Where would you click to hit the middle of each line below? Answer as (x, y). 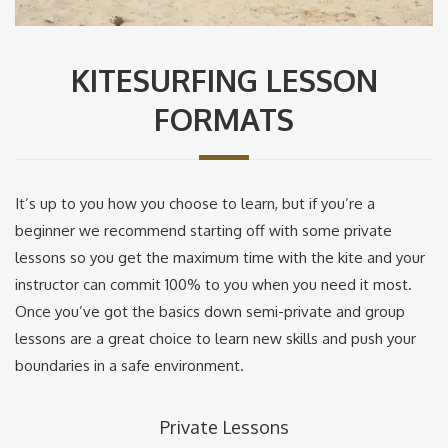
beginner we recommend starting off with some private (203, 230)
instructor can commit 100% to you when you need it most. (213, 284)
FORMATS (224, 118)
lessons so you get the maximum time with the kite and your (220, 257)
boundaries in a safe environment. (129, 365)
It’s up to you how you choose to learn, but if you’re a (195, 203)
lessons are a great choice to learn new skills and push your (215, 338)
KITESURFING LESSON (224, 79)
